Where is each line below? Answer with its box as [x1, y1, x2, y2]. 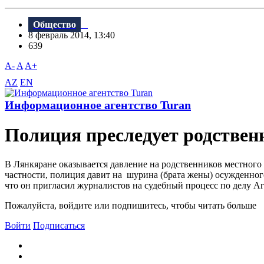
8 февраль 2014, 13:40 [28, 30, 122, 41]
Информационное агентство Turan [5, 98, 191, 112]
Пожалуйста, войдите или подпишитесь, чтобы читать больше [5, 200, 256, 210]
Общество [33, 19, 76, 30]
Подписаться [33, 220, 85, 230]
